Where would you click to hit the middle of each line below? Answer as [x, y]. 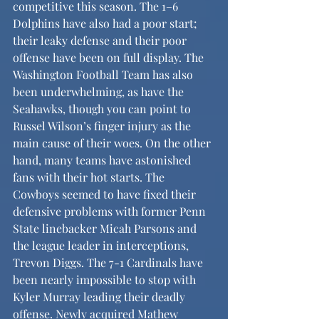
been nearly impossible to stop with [106, 279]
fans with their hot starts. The [90, 177]
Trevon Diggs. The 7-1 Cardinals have [109, 262]
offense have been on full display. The [110, 57]
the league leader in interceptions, [102, 245]
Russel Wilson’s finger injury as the [103, 126]
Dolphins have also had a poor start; [106, 23]
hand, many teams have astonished [103, 160]
